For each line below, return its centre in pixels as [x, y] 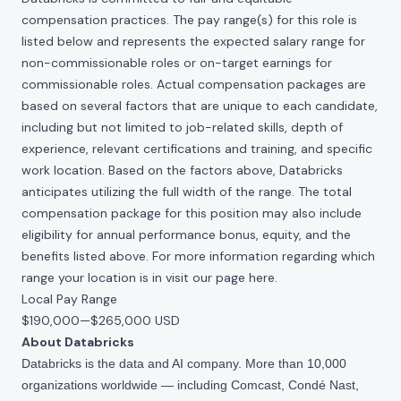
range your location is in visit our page [135, 277]
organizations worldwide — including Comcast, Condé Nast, [190, 385]
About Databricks [78, 342]
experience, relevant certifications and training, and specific [197, 149]
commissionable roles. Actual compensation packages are [194, 84]
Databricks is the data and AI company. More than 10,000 [184, 363]
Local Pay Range [69, 299]
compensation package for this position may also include [192, 213]
